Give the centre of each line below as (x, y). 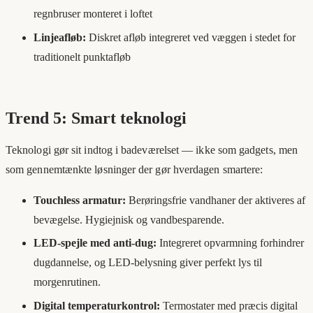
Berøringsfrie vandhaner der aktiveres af (216, 200)
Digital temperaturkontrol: (97, 306)
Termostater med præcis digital (229, 306)
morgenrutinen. (67, 282)
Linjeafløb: (60, 37)
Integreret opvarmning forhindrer (230, 243)
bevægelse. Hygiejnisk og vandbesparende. (129, 219)
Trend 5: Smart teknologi (96, 118)
